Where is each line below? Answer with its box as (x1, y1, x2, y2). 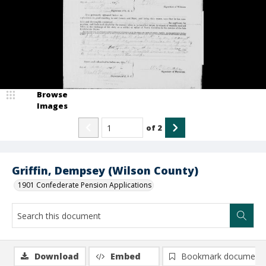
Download (34, 251, 79, 262)
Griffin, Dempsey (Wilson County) (12, 163, 198, 178)
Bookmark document (181, 251, 263, 262)
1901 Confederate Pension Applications (18, 180, 151, 190)
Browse (37, 89, 68, 100)
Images (37, 100, 68, 111)
